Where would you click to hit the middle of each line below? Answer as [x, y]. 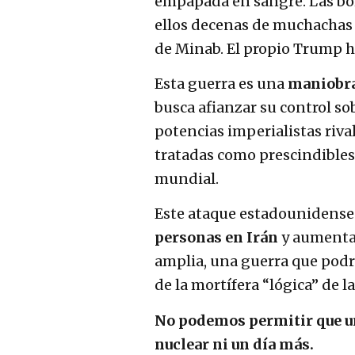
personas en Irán [216, 238]
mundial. [187, 178]
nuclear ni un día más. [234, 344]
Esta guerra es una [221, 83]
